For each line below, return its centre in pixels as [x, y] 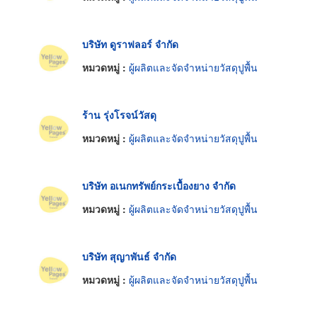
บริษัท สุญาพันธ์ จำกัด [129, 256]
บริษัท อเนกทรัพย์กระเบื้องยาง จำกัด [159, 185]
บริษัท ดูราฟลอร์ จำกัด [130, 44]
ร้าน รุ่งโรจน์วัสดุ [119, 114]
